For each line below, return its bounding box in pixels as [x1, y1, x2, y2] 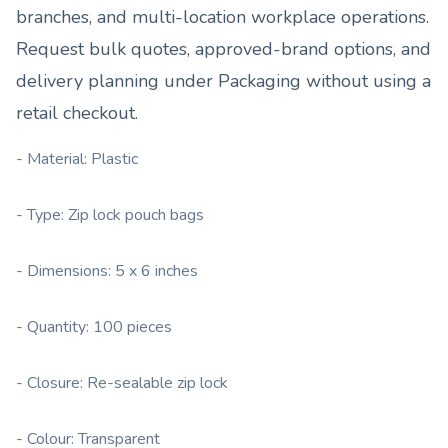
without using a [301, 69, 431, 93]
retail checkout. [16, 101, 138, 125]
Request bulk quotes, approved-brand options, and [16, 37, 431, 61]
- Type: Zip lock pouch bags [16, 204, 204, 226]
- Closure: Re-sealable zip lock [16, 372, 228, 394]
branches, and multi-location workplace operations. [16, 5, 429, 29]
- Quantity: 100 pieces [16, 316, 172, 338]
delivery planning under [16, 69, 218, 93]
